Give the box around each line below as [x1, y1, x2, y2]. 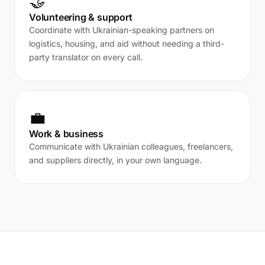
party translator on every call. [29, 52, 143, 62]
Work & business [29, 128, 104, 140]
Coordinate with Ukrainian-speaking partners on [29, 25, 214, 35]
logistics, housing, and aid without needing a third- [29, 38, 224, 49]
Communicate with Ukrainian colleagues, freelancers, [29, 141, 233, 151]
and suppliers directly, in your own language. [29, 155, 202, 165]
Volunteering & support [29, 11, 132, 23]
